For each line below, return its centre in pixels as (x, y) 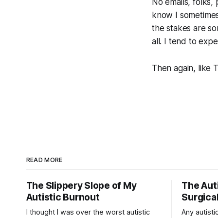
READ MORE (44, 160)
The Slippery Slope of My (81, 186)
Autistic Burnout (63, 198)
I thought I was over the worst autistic (88, 212)
